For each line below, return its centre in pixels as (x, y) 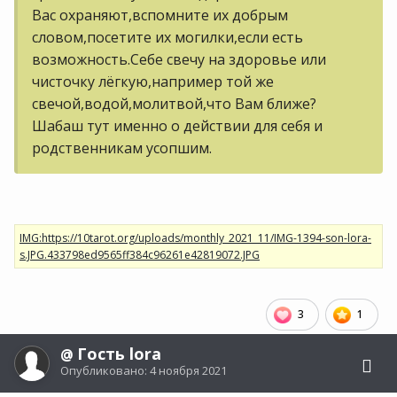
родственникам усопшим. (122, 148)
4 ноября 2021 (188, 371)
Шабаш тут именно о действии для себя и (177, 125)
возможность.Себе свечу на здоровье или (179, 59)
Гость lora (119, 354)
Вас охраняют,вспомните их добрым (160, 15)
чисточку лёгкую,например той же (153, 81)
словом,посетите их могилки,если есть (167, 37)
